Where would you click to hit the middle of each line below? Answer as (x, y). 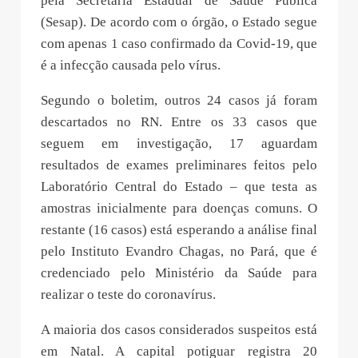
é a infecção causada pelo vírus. (131, 107)
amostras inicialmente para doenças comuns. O (179, 250)
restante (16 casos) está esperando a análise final (179, 272)
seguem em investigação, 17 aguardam (179, 185)
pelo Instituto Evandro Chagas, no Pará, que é (179, 293)
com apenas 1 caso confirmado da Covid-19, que (179, 86)
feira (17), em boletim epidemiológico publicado (179, 21)
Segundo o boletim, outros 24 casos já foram (179, 142)
